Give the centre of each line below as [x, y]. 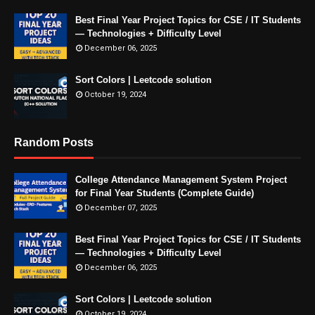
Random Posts [54, 142]
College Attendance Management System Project [181, 180]
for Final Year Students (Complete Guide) [165, 193]
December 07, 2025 [121, 208]
